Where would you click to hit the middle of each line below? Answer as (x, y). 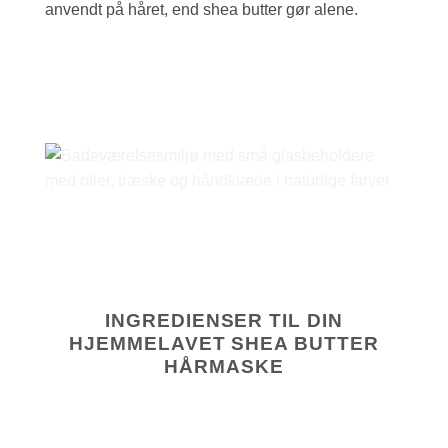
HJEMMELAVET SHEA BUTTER (224, 344)
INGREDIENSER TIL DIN (224, 321)
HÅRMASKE (224, 367)
